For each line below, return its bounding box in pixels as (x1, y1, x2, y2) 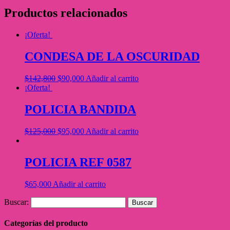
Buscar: (4, 197, 29, 206)
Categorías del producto (4, 219, 88, 228)
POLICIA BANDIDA (25, 103, 136, 117)
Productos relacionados (4, 6, 127, 20)
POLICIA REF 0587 (25, 155, 131, 169)
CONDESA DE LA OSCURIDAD (25, 50, 200, 64)
